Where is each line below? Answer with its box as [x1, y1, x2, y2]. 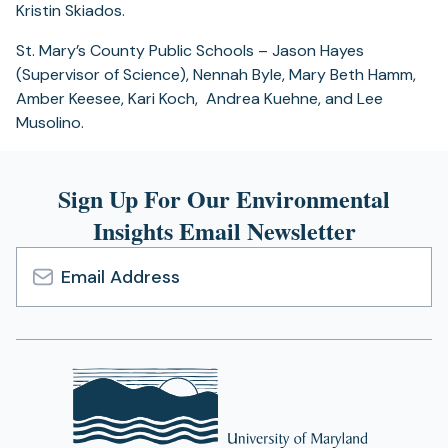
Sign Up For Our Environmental [58, 181, 390, 217]
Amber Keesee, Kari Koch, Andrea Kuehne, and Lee [16, 88, 383, 110]
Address [15, 296, 77, 318]
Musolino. [16, 112, 84, 134]
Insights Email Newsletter [92, 213, 356, 249]
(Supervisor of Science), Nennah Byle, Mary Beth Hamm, [16, 64, 416, 86]
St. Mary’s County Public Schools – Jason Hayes [16, 40, 364, 62]
